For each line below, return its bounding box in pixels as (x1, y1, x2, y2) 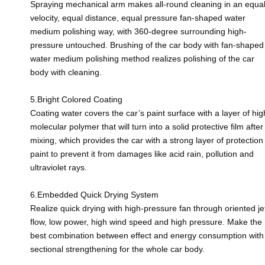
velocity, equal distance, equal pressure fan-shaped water (30, 12, 245, 22)
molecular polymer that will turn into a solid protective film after (30, 121, 263, 131)
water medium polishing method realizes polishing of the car (30, 53, 254, 63)
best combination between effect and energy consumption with (30, 230, 264, 240)
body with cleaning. (30, 67, 102, 77)
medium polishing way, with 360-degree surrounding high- (30, 26, 247, 36)
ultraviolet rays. (30, 162, 87, 172)
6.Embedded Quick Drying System (30, 189, 159, 199)
